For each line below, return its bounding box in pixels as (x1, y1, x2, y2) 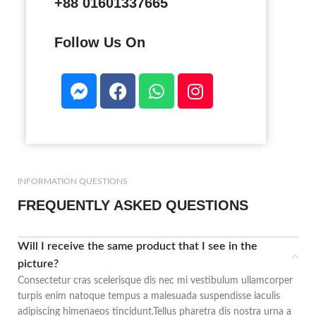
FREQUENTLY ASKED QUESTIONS (18, 197, 248, 213)
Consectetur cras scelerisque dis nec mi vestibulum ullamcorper (18, 276, 293, 286)
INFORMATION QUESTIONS (18, 177, 128, 186)
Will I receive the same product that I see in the (18, 241, 257, 252)
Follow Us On (54, 35, 146, 50)
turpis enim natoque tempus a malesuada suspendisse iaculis (18, 291, 280, 301)
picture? (18, 258, 59, 269)
